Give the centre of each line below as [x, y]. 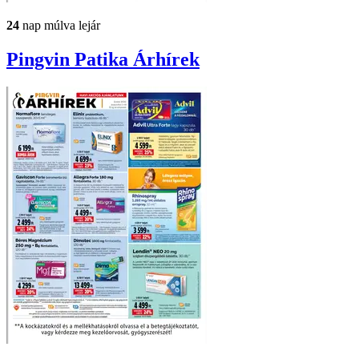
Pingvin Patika [70, 60]
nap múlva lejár [60, 26]
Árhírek [166, 60]
